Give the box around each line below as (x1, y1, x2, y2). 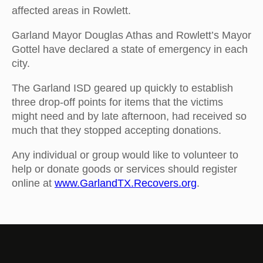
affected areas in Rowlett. (12, 5, 131, 17)
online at (12, 177, 55, 190)
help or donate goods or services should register (12, 163, 237, 176)
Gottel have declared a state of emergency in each (12, 43, 248, 56)
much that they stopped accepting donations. (12, 124, 221, 137)
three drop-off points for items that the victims (12, 96, 223, 109)
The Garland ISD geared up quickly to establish (12, 82, 233, 95)
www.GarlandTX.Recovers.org (55, 177, 197, 190)
